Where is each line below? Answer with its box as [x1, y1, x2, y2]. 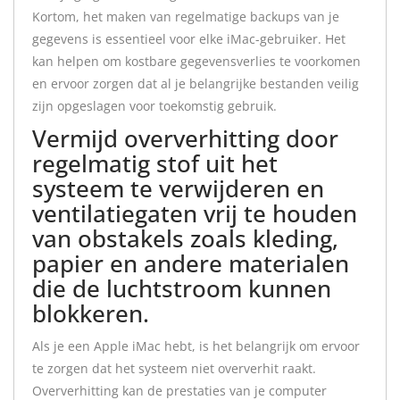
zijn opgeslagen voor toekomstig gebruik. [32, 97, 277, 114]
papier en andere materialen [32, 247, 349, 279]
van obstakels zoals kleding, [32, 222, 338, 254]
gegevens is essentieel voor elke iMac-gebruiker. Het [32, 30, 346, 47]
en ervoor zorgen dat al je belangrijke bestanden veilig [32, 75, 359, 92]
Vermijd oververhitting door [32, 122, 338, 154]
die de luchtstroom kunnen [32, 272, 331, 304]
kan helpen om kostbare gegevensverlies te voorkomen [32, 53, 361, 70]
